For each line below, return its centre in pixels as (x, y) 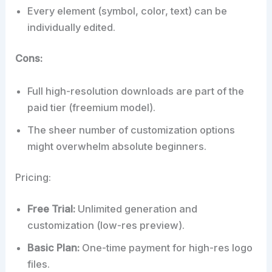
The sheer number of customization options (131, 130)
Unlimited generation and (137, 209)
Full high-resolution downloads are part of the (136, 91)
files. (39, 264)
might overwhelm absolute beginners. (117, 146)
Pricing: (33, 178)
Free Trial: (52, 209)
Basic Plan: (54, 247)
